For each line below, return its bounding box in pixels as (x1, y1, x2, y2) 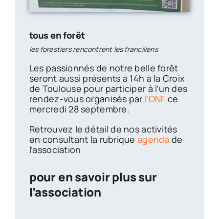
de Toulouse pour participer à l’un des (29, 82, 188, 94)
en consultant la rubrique (29, 133, 137, 145)
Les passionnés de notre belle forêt (29, 62, 178, 74)
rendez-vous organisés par (29, 92, 145, 105)
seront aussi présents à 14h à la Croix (29, 72, 185, 84)
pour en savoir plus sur (29, 169, 157, 185)
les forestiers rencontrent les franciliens (29, 44, 158, 54)
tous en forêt (29, 28, 85, 41)
